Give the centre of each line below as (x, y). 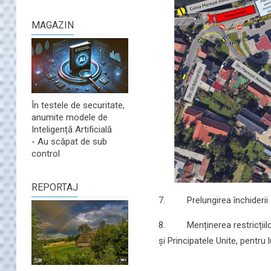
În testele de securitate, (78, 106)
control (46, 154)
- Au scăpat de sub (69, 142)
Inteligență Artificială (72, 130)
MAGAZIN (53, 25)
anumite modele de (70, 118)
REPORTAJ (55, 188)
